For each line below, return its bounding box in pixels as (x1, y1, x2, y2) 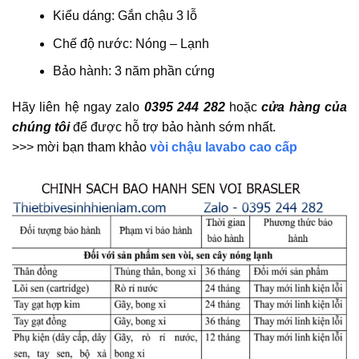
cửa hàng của (261, 100, 348, 115)
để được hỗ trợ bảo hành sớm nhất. (70, 120, 276, 135)
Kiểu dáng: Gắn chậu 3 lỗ (52, 9, 197, 23)
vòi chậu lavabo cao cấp (150, 140, 297, 155)
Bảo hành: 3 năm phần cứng (52, 64, 215, 79)
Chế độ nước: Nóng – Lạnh (52, 36, 209, 50)
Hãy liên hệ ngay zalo (12, 100, 144, 115)
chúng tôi (12, 120, 70, 135)
